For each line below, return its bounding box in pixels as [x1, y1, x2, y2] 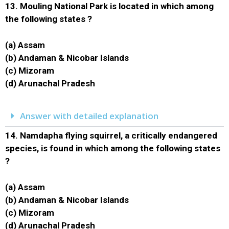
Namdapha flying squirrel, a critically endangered [20, 130, 217, 141]
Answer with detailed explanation [20, 110, 158, 122]
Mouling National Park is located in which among [20, 1, 214, 11]
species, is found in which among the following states [5, 143, 220, 153]
